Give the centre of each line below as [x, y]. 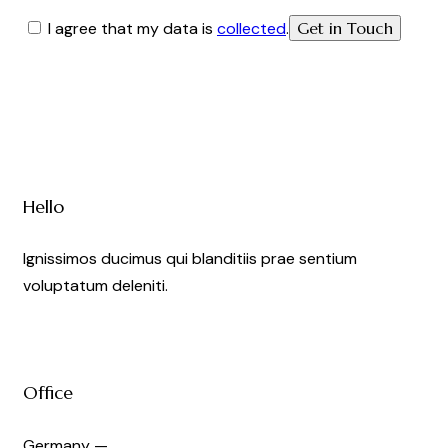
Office [48, 393]
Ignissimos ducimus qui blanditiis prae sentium [190, 259]
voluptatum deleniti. [95, 286]
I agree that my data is [132, 28]
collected [251, 28]
